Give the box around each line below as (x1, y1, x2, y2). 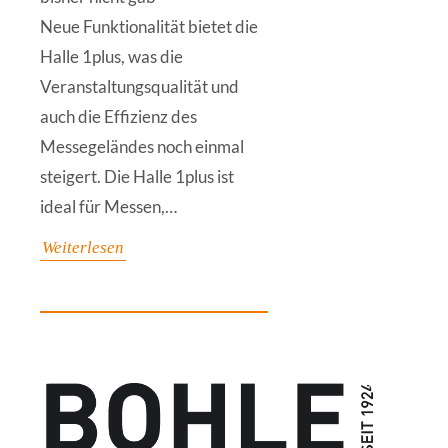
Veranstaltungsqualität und (40, 76, 239, 97)
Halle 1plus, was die (40, 46, 183, 67)
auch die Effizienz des (40, 106, 197, 127)
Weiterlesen (42, 238, 124, 257)
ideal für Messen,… (40, 196, 177, 217)
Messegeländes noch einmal (40, 136, 244, 157)
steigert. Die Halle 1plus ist (40, 166, 234, 187)
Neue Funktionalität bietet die (40, 16, 258, 37)
